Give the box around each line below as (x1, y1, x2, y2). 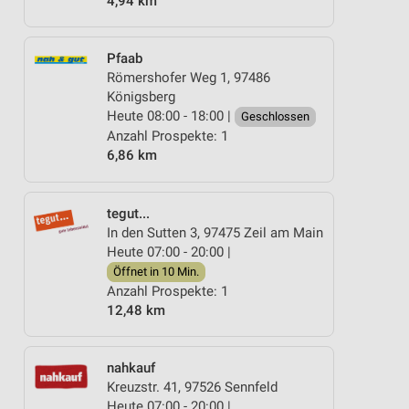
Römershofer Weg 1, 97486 (107, 69, 270, 86)
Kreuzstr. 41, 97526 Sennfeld (107, 379, 278, 395)
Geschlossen (241, 110, 309, 123)
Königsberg (107, 89, 175, 105)
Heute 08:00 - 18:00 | (107, 108, 235, 124)
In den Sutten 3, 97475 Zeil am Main (107, 224, 323, 241)
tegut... (107, 204, 150, 222)
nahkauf (107, 360, 155, 376)
